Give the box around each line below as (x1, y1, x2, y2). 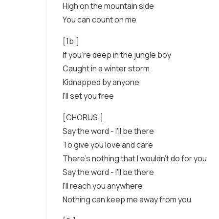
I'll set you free (63, 90, 114, 101)
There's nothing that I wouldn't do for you (63, 153, 207, 164)
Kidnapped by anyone (63, 77, 139, 88)
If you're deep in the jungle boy (63, 49, 171, 60)
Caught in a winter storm (63, 63, 150, 74)
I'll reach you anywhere (63, 180, 143, 191)
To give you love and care (63, 139, 153, 150)
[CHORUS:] (63, 112, 103, 123)
